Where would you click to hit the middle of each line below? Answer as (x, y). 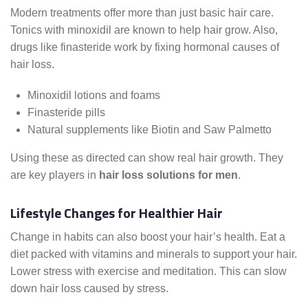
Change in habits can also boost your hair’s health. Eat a (148, 237)
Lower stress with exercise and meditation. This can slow (148, 272)
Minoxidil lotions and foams (94, 96)
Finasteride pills (66, 113)
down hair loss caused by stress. (89, 289)
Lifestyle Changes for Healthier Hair (117, 213)
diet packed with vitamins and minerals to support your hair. (154, 254)
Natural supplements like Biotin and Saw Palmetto (150, 130)
